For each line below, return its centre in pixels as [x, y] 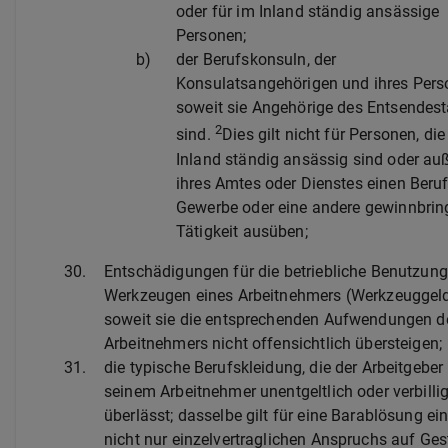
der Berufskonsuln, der [256, 60]
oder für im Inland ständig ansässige [308, 12]
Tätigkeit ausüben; [242, 231]
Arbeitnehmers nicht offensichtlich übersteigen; [273, 343]
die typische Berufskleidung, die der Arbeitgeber [274, 367]
